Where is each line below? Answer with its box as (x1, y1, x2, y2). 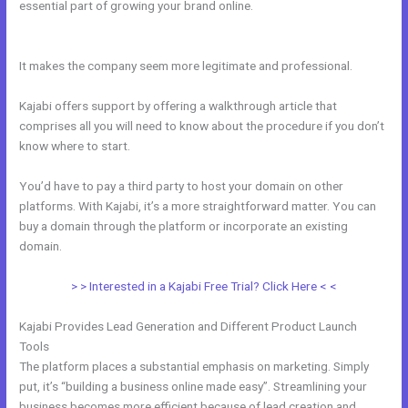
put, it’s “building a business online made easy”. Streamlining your (19, 378, 368, 393)
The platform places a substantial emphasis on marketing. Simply (19, 358, 370, 373)
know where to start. (19, 138, 131, 153)
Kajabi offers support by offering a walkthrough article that (19, 97, 338, 113)
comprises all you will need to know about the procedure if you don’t (19, 117, 385, 133)
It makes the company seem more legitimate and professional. (19, 58, 353, 73)
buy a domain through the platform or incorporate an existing (19, 218, 349, 233)
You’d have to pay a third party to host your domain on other (19, 178, 344, 193)
